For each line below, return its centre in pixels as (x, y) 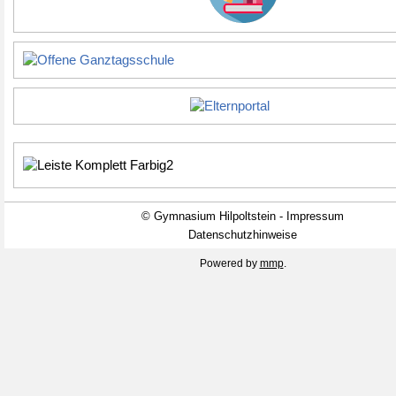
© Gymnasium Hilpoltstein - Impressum (243, 217)
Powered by (229, 264)
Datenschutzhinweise (243, 235)
